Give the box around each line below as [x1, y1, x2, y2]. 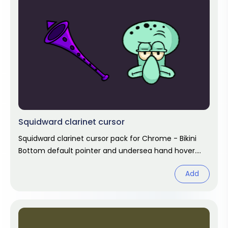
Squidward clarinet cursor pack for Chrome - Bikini [18, 133, 196, 144]
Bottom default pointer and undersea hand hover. [18, 146, 196, 156]
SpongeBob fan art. [18, 158, 87, 168]
